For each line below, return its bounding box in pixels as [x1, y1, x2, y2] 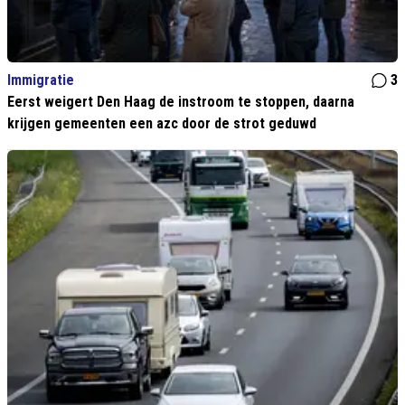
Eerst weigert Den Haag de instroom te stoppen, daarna [7, 93, 354, 111]
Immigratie [7, 71, 74, 89]
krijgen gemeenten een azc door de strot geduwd [7, 115, 316, 133]
